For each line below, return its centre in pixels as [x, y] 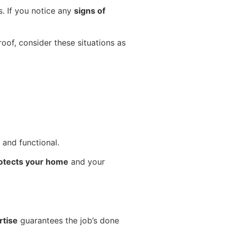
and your [87, 161]
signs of [90, 11]
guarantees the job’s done [68, 221]
